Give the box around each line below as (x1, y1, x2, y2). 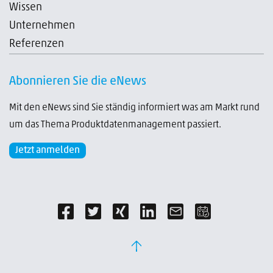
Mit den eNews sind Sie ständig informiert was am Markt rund (9, 102, 260, 113)
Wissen (9, 1, 42, 13)
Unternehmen (9, 19, 75, 32)
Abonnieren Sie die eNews (9, 75, 146, 88)
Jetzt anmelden (15, 145, 80, 155)
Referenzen (9, 38, 64, 50)
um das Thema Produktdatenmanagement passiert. (9, 119, 221, 130)
